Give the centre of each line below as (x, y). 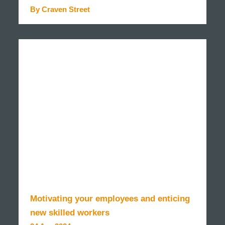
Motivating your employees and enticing (110, 199)
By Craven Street (60, 10)
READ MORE (61, 40)
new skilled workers (70, 213)
